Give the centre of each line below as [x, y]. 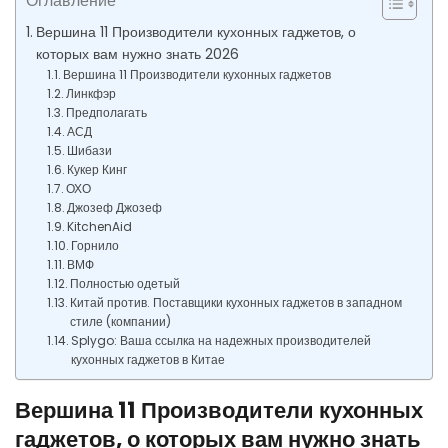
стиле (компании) [121, 321]
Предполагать [107, 112]
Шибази [90, 150]
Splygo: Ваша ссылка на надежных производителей [221, 340]
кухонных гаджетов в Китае [148, 359]
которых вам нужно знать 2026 [137, 54]
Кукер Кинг [97, 169]
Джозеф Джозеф [115, 207]
